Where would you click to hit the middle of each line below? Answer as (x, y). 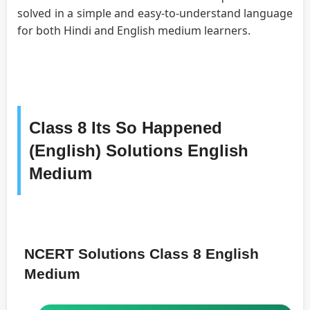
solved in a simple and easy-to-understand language (155, 13)
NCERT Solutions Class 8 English (142, 253)
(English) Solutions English (139, 150)
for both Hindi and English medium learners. (134, 30)
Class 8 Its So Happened (126, 127)
